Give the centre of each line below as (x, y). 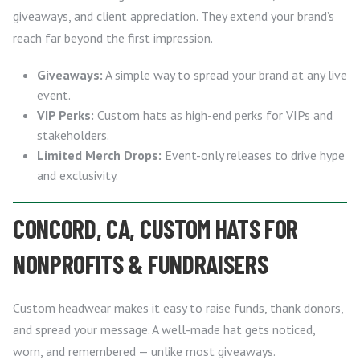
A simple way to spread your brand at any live (225, 74)
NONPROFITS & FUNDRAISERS (141, 263)
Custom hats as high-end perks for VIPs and (213, 115)
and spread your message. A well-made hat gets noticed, (164, 329)
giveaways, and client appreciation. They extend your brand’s (174, 16)
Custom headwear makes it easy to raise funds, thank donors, (178, 307)
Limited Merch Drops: (99, 155)
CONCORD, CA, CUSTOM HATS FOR (156, 228)
